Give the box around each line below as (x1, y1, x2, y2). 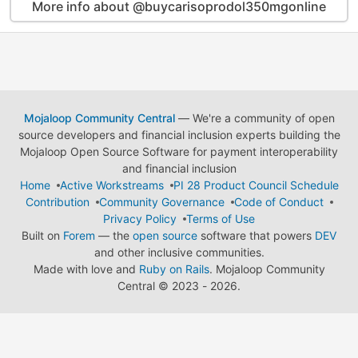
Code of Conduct (233, 195, 324, 209)
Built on (22, 229, 63, 242)
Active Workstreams (59, 178, 164, 192)
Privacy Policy (103, 212, 177, 225)
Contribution (25, 195, 89, 209)
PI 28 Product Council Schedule (173, 178, 339, 192)
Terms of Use (186, 212, 255, 225)
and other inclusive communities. (93, 245, 265, 259)
